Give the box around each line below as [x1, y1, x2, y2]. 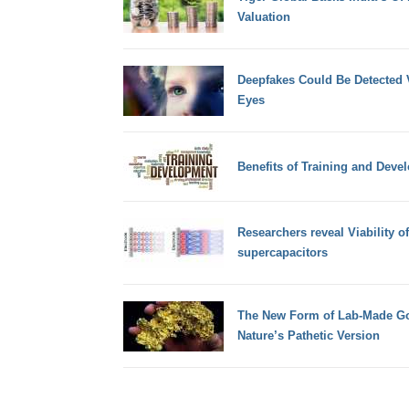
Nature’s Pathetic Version [236, 329, 380, 343]
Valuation [236, 10, 290, 25]
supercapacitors [236, 246, 328, 260]
